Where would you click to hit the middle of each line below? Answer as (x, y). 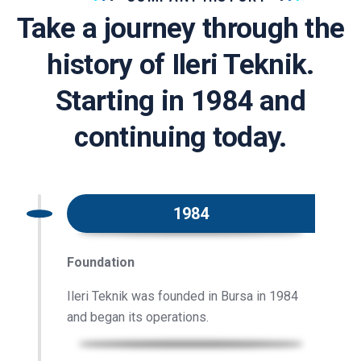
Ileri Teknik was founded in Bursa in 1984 (183, 297)
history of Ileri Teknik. (180, 65)
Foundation (101, 263)
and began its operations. (138, 317)
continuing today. (180, 138)
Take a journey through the (180, 29)
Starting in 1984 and (180, 102)
